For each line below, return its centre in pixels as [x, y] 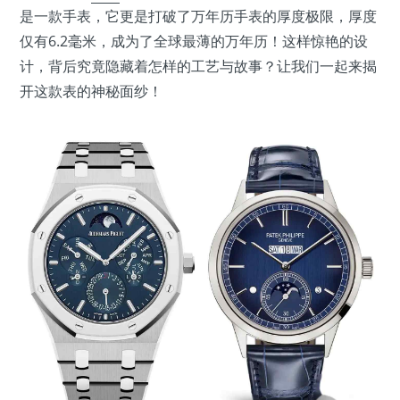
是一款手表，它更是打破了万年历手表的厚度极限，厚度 [198, 17]
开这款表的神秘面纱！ [91, 92]
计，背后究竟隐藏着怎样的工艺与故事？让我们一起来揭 [198, 67]
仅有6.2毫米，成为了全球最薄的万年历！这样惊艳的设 [194, 42]
